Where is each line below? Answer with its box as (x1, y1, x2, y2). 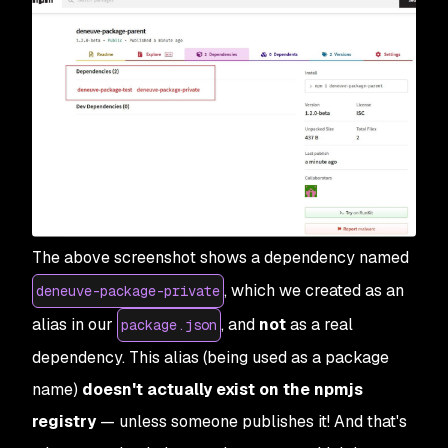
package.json (121, 316, 217, 335)
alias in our (32, 314, 117, 336)
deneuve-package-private (36, 282, 220, 301)
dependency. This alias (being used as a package (32, 347, 389, 369)
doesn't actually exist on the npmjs (82, 379, 363, 401)
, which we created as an (224, 280, 404, 302)
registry (32, 411, 100, 433)
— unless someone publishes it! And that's (100, 411, 407, 433)
